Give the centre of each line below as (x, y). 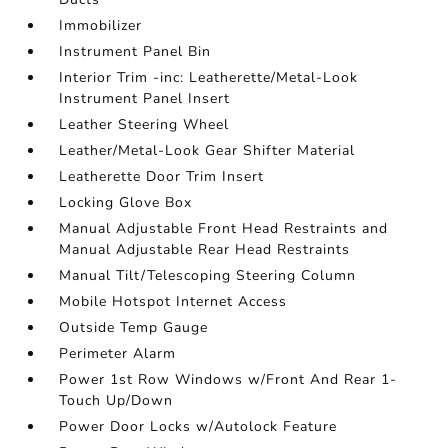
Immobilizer (101, 26)
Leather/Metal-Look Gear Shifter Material (207, 151)
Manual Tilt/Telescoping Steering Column (208, 276)
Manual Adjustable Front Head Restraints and (224, 229)
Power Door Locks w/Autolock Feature (198, 427)
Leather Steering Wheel (144, 125)
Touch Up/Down (116, 401)
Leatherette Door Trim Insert (162, 177)
